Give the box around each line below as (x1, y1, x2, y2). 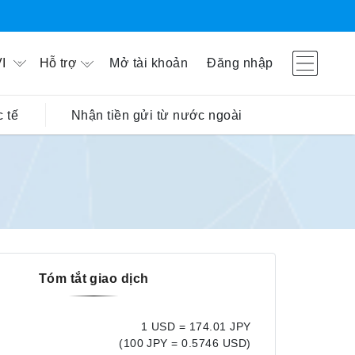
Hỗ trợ (39, 56, 78, 70)
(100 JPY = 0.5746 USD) (119, 337, 251, 349)
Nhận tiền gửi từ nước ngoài (71, 108, 242, 122)
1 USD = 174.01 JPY (141, 320, 251, 333)
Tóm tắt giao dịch (38, 272, 149, 285)
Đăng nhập (207, 56, 273, 70)
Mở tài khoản (109, 56, 189, 70)
